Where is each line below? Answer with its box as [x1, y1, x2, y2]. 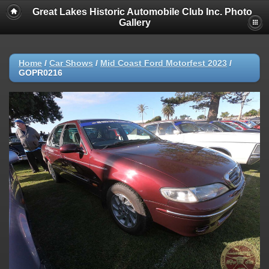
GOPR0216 [19, 68, 62, 77]
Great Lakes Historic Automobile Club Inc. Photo [32, 7, 252, 17]
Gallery [118, 17, 151, 28]
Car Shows [49, 58, 93, 68]
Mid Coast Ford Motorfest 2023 [100, 58, 227, 68]
